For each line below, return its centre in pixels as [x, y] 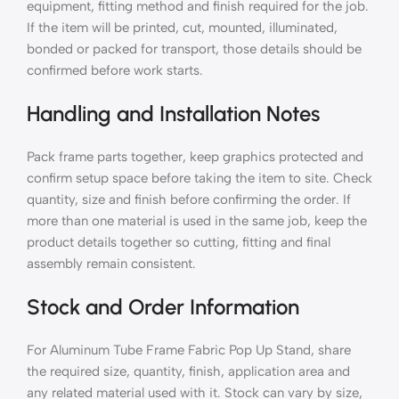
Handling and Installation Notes [173, 113]
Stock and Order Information [163, 306]
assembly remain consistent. [111, 263]
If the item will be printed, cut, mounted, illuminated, [182, 27]
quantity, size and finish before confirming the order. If [189, 199]
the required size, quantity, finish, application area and [188, 371]
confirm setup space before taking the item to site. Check [199, 178]
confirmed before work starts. [115, 70]
